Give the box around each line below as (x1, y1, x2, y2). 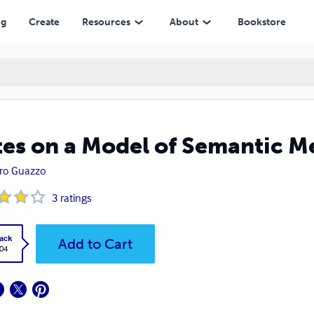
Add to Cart (57, 235, 132, 252)
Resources (81, 15, 130, 28)
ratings (60, 191, 92, 205)
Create (28, 15, 60, 28)
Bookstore (237, 15, 286, 28)
